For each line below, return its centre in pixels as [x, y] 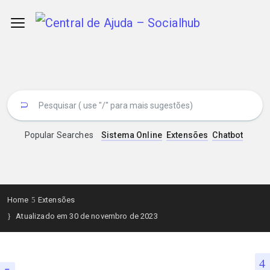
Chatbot [228, 135]
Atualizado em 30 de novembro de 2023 [86, 216]
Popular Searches [59, 135]
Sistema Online [132, 135]
